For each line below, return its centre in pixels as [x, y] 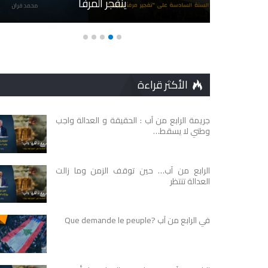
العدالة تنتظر [190, 181]
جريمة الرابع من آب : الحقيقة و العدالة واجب [133, 121]
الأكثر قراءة [164, 84]
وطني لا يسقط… [182, 131]
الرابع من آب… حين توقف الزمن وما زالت [133, 170]
